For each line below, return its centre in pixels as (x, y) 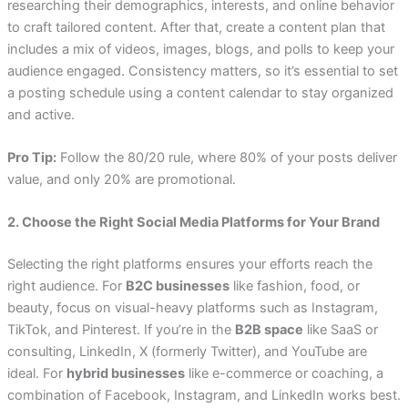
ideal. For (36, 374)
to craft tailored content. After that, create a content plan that (196, 27)
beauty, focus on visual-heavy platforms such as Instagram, (192, 308)
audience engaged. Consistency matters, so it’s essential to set (202, 71)
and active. (41, 114)
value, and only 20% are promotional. (121, 180)
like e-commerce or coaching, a (284, 374)
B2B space (269, 330)
